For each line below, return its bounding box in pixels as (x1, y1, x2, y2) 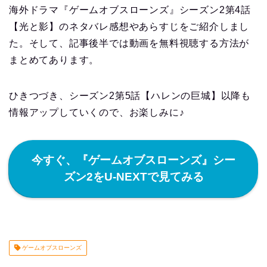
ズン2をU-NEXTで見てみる (63, 170, 204, 184)
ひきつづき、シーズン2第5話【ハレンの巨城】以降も (9, 91, 251, 101)
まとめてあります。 (9, 55, 100, 66)
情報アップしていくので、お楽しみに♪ (9, 107, 185, 118)
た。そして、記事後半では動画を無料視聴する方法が (9, 38, 250, 49)
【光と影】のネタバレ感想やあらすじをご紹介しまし (9, 21, 250, 32)
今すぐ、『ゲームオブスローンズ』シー (32, 154, 235, 167)
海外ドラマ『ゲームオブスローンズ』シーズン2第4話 (9, 5, 251, 15)
